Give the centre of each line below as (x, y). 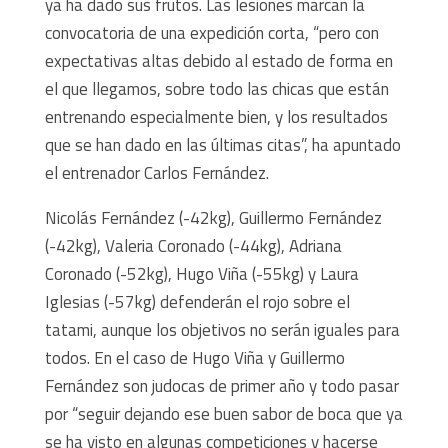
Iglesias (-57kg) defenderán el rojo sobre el (197, 301)
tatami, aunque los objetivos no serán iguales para (222, 329)
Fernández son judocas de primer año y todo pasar (221, 385)
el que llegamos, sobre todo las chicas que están (216, 88)
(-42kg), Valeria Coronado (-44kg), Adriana (193, 245)
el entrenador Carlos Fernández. (156, 172)
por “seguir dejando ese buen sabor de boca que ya (223, 413)
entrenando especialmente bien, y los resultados (216, 116)
